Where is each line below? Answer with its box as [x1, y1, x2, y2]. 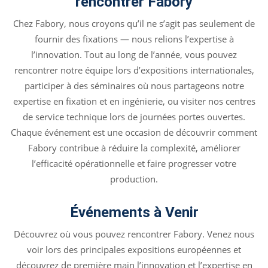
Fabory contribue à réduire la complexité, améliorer [28, 142, 240, 154]
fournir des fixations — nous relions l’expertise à [34, 33, 234, 45]
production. [110, 173, 158, 185]
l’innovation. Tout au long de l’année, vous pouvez [31, 48, 237, 60]
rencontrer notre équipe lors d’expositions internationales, [14, 64, 254, 76]
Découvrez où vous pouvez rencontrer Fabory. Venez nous [14, 228, 254, 240]
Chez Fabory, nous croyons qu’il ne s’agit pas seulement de [13, 17, 255, 29]
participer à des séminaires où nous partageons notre [24, 80, 244, 92]
